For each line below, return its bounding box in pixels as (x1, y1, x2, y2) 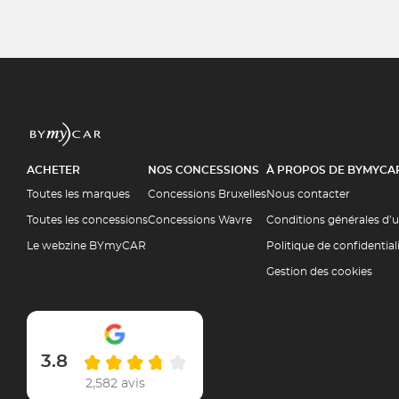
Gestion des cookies (266, 266, 372, 277)
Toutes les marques (27, 189, 130, 199)
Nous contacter (266, 189, 350, 199)
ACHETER (27, 165, 80, 175)
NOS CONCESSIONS (148, 165, 259, 175)
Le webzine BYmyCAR (27, 240, 146, 251)
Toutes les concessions (27, 215, 148, 225)
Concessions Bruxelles (148, 189, 266, 199)
